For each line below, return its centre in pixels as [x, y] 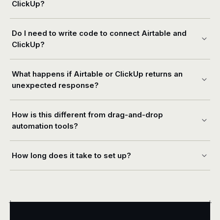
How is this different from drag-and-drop [87, 115]
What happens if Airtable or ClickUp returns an [97, 74]
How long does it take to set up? [71, 155]
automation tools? [45, 126]
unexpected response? [55, 85]
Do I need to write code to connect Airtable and [99, 33]
